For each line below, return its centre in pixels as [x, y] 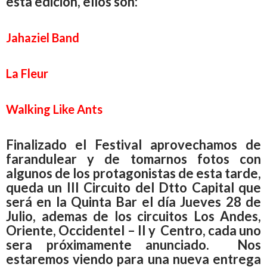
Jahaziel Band [43, 37]
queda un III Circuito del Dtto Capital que [133, 187]
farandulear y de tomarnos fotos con [133, 159]
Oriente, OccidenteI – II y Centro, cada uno [133, 230]
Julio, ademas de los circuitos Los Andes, [133, 216]
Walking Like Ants [54, 109]
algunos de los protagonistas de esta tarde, [133, 173]
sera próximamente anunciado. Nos [133, 244]
